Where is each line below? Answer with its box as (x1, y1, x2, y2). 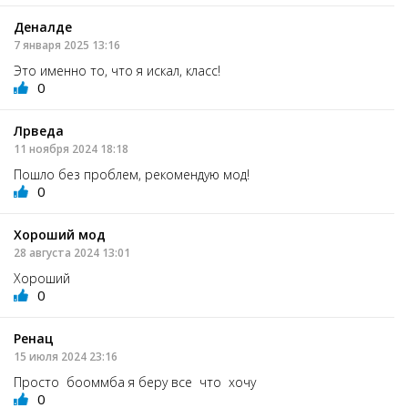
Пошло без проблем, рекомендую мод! (14, 165, 257, 183)
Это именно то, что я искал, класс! (14, 61, 224, 79)
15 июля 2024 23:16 (14, 348, 117, 364)
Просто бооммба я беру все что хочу (14, 372, 256, 391)
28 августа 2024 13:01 (14, 244, 130, 260)
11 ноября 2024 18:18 (14, 140, 128, 157)
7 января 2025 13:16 (14, 36, 120, 53)
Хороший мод (14, 225, 106, 243)
